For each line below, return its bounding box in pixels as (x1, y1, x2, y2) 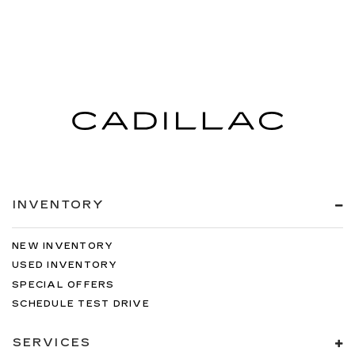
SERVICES (13, 335, 91, 349)
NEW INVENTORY (12, 240, 114, 251)
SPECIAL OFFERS (12, 279, 115, 290)
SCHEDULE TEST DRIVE (12, 299, 150, 309)
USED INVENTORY (12, 260, 118, 270)
